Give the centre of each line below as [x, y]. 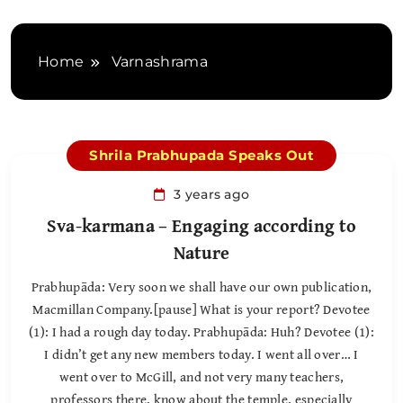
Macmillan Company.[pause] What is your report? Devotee [201, 309]
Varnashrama [159, 62]
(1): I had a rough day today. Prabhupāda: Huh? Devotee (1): [201, 332]
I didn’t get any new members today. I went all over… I [201, 354]
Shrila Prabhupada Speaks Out [201, 156]
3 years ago [212, 195]
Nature [201, 253]
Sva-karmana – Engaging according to [201, 226]
